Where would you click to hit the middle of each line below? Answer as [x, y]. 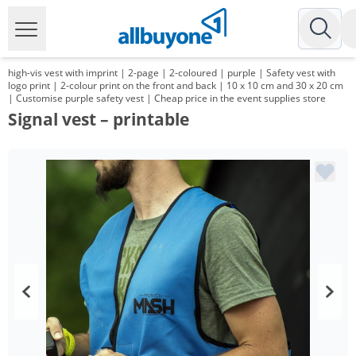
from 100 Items [74, 336]
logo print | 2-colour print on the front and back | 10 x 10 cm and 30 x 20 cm [176, 85]
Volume [54, 300]
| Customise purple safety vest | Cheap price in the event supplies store [167, 98]
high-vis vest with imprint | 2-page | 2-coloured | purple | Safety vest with [172, 73]
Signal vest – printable [99, 119]
